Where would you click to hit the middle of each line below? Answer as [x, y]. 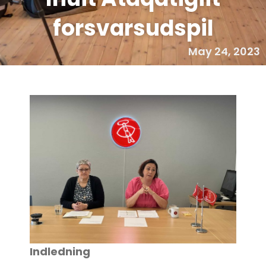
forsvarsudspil [133, 28]
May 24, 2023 [224, 51]
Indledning [60, 251]
